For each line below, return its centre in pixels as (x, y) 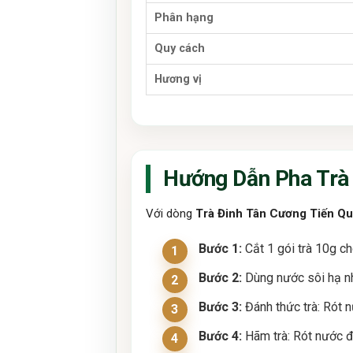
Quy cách (180, 49)
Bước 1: (220, 248)
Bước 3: (220, 307)
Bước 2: (220, 277)
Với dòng (171, 214)
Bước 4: (220, 336)
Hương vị (178, 80)
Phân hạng (184, 18)
